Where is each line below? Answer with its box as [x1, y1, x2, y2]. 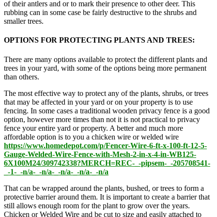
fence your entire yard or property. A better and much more [4, 124, 183, 132]
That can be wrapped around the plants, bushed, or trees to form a [4, 184, 204, 192]
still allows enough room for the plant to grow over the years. [4, 201, 190, 210]
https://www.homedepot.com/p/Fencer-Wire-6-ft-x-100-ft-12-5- [4, 141, 207, 150]
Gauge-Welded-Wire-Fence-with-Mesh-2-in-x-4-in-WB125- [4, 150, 196, 158]
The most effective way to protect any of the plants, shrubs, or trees [4, 89, 208, 97]
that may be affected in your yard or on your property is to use [4, 97, 193, 106]
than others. [4, 72, 39, 81]
